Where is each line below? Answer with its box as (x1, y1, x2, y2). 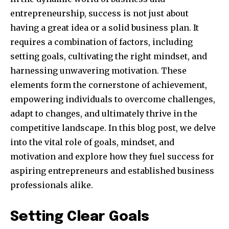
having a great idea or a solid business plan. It (10, 22, 199, 33)
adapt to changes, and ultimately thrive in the (10, 108, 197, 119)
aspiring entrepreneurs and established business (10, 166, 214, 176)
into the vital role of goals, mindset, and (10, 137, 174, 148)
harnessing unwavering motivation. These (10, 65, 187, 76)
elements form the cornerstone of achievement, (10, 80, 207, 90)
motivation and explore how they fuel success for (10, 151, 214, 162)
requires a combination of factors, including (10, 37, 193, 48)
